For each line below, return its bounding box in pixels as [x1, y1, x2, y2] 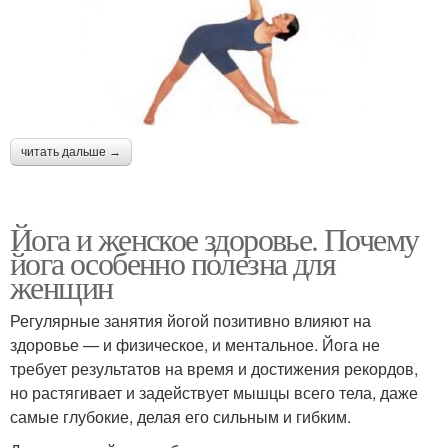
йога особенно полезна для [10, 240, 335, 284]
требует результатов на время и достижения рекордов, [10, 356, 418, 380]
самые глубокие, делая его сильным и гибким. [10, 404, 351, 428]
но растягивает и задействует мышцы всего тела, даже [10, 380, 418, 404]
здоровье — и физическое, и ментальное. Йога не [10, 332, 380, 356]
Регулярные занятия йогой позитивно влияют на [10, 308, 371, 332]
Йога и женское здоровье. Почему [10, 216, 419, 260]
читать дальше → [21, 144, 121, 159]
